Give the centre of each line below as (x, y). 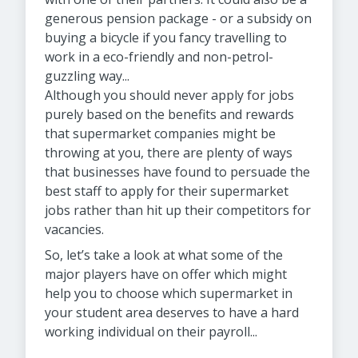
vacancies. (74, 229)
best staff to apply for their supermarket (167, 191)
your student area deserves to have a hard (172, 312)
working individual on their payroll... (151, 332)
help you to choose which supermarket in (169, 293)
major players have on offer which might (166, 274)
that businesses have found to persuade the (177, 172)
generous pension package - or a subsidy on (178, 18)
